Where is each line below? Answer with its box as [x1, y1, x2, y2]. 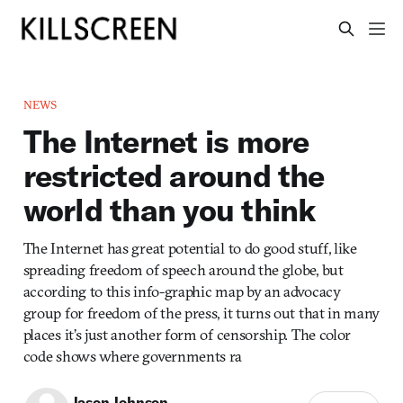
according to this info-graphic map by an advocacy [22, 281, 341, 300]
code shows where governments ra [22, 345, 243, 365]
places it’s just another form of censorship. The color [22, 324, 352, 344]
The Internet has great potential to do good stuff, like [22, 237, 357, 257]
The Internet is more [22, 121, 309, 161]
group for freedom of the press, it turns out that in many [22, 302, 381, 322]
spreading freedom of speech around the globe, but [22, 259, 344, 279]
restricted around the [22, 155, 325, 195]
